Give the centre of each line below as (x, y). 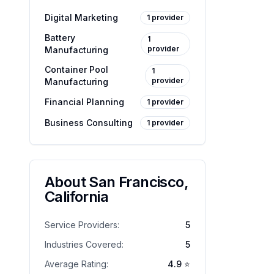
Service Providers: (82, 225)
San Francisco (136, 182)
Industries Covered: (84, 244)
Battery (60, 38)
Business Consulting (89, 123)
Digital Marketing (81, 17)
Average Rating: (76, 264)
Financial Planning (84, 102)
